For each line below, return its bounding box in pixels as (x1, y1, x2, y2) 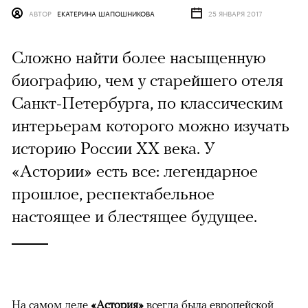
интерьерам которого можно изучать (12, 115, 289, 135)
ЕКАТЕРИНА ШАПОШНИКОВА (57, 8, 155, 19)
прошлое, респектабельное (12, 184, 214, 203)
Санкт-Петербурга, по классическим (12, 93, 283, 113)
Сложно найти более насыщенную (12, 47, 266, 67)
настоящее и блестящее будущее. (12, 206, 257, 226)
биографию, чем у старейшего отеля (12, 70, 283, 90)
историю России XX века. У (12, 138, 215, 158)
